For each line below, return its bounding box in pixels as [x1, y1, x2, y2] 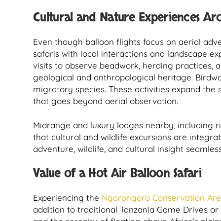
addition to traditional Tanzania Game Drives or [33, 204, 219, 215]
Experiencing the [33, 192, 102, 203]
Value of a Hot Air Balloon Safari [33, 165, 201, 182]
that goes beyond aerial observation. [33, 96, 178, 106]
